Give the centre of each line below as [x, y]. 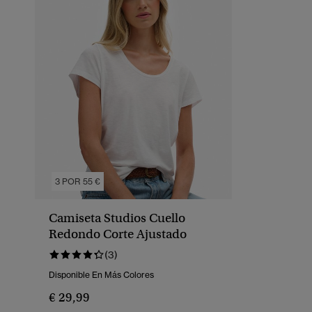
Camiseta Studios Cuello [117, 218]
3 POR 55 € [78, 182]
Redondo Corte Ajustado [118, 234]
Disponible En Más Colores [101, 275]
